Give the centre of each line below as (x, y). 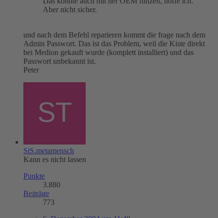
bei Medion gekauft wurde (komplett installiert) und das (109, 52)
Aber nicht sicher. (70, 9)
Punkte (34, 176)
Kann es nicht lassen (55, 159)
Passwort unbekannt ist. (60, 61)
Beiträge (36, 193)
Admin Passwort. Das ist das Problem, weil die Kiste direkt (114, 43)
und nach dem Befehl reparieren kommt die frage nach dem (114, 35)
